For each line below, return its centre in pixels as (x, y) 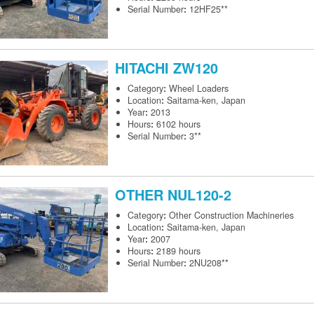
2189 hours (178, 251)
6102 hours (178, 124)
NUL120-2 (199, 195)
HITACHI (144, 68)
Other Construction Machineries (231, 216)
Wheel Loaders (199, 89)
